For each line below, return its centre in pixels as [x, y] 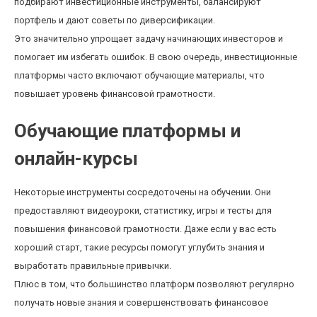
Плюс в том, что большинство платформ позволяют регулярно [154, 284]
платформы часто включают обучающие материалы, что [139, 75]
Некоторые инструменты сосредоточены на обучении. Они [143, 192]
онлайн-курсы [76, 158]
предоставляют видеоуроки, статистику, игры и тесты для [143, 211]
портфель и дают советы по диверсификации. [115, 20]
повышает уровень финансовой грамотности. [115, 94]
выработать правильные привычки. [93, 266]
